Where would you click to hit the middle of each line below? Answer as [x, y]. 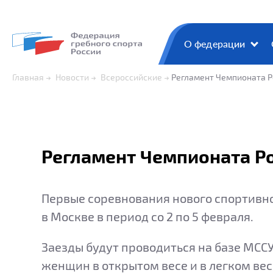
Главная [28, 77]
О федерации [214, 43]
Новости [72, 77]
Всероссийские [131, 77]
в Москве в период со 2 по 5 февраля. [147, 216]
